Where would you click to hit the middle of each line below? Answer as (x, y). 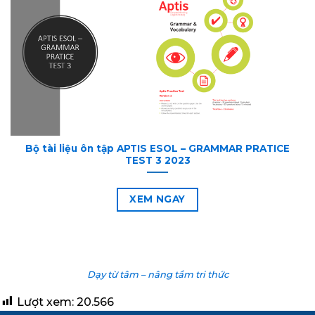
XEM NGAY (157, 199)
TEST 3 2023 (157, 161)
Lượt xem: (45, 302)
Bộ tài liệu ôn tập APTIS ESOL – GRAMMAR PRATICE (157, 149)
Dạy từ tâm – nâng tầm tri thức (157, 274)
